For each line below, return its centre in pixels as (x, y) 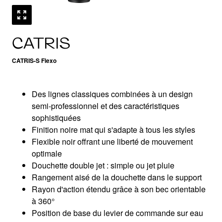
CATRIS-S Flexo (34, 60)
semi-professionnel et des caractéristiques (106, 106)
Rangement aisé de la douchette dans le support (117, 177)
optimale (47, 153)
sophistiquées (56, 118)
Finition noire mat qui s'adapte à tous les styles (113, 130)
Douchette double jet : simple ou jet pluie (103, 165)
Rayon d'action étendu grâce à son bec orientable (119, 189)
